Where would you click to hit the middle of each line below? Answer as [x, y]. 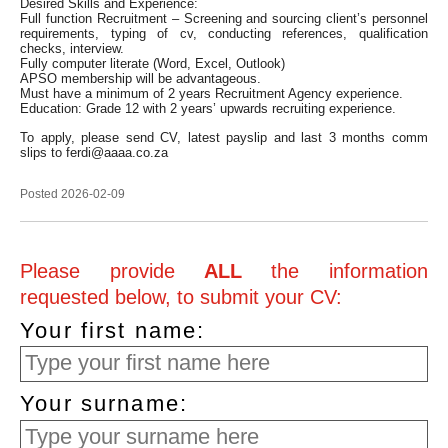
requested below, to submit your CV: [181, 297]
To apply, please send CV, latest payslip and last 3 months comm [224, 137]
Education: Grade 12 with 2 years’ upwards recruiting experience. [210, 109]
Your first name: [113, 330]
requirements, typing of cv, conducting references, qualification [224, 34]
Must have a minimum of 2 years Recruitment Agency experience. [214, 94]
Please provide [112, 271]
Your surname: [104, 404]
